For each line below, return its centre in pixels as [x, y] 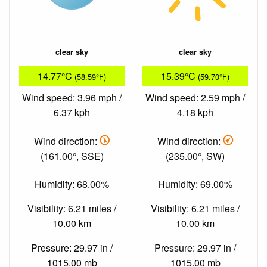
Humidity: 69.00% [195, 184]
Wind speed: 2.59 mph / [195, 98]
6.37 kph [72, 113]
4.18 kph [195, 113]
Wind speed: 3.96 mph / [72, 98]
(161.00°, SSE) [72, 156]
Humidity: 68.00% [72, 184]
